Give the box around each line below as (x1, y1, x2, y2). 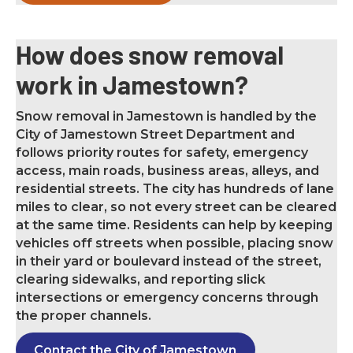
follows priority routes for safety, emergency (16, 145, 308, 161)
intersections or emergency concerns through (16, 290, 318, 306)
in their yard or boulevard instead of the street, (16, 254, 321, 269)
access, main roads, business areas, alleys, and (16, 163, 319, 179)
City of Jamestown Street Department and (16, 127, 295, 143)
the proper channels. (16, 308, 151, 324)
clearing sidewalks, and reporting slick (16, 272, 266, 288)
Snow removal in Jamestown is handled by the (16, 109, 317, 124)
